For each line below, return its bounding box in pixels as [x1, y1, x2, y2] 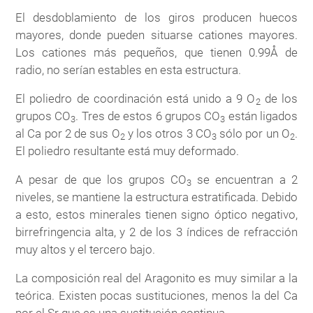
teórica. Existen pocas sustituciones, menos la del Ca [15, 288, 298, 303]
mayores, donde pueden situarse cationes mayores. [15, 27, 298, 42]
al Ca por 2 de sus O [15, 126, 120, 140]
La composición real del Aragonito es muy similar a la [15, 270, 298, 285]
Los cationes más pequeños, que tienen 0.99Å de [15, 45, 298, 59]
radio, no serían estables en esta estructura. [15, 62, 242, 77]
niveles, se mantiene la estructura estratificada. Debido [15, 189, 298, 204]
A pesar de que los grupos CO [15, 172, 187, 187]
